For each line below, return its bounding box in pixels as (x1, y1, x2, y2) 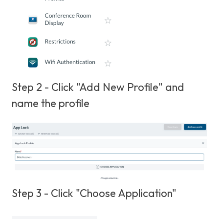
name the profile (12, 96, 92, 110)
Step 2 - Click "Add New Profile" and (12, 80, 184, 94)
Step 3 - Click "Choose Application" (12, 186, 176, 200)
